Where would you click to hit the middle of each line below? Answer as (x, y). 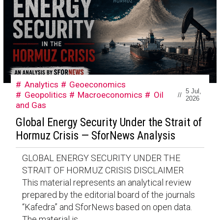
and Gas (31, 105)
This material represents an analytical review (107, 183)
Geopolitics (45, 95)
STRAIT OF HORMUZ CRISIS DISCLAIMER (103, 170)
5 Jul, (193, 91)
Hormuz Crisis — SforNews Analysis (95, 136)
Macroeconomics (110, 95)
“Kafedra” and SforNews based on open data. (107, 207)
